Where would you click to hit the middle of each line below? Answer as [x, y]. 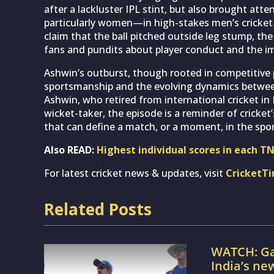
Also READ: [70, 150]
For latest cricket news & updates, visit [135, 173]
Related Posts [98, 209]
